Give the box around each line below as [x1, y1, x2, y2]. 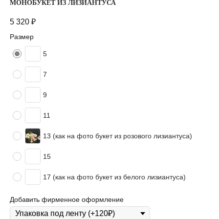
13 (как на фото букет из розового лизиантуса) [43, 132, 192, 140]
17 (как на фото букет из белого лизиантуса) [43, 173, 186, 181]
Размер [10, 33, 34, 41]
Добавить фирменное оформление [10, 196, 124, 204]
